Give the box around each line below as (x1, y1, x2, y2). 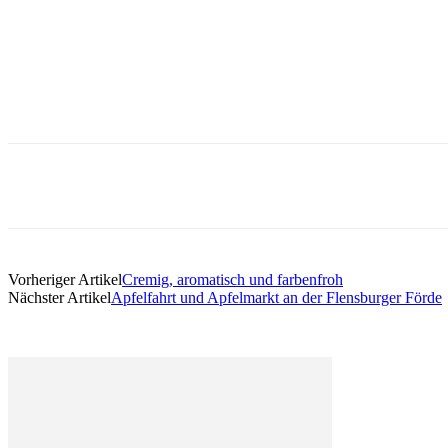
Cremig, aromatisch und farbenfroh (122, 271, 343, 289)
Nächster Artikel (8, 289, 111, 307)
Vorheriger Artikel (8, 271, 122, 289)
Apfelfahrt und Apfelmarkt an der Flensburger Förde (111, 289, 442, 307)
